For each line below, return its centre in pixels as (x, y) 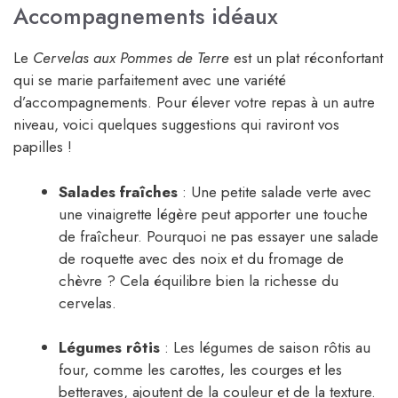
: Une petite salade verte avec (275, 191)
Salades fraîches (118, 191)
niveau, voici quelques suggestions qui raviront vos (176, 125)
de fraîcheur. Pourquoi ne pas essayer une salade (219, 236)
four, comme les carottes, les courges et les (200, 370)
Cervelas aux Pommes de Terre (131, 58)
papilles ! (43, 147)
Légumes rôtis (109, 348)
